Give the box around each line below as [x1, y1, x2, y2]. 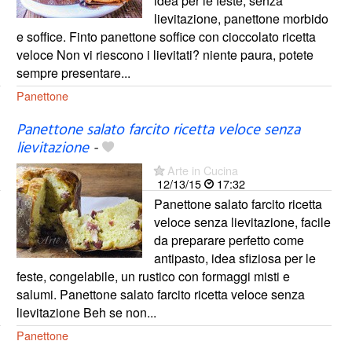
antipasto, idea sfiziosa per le [153, 248, 316, 267]
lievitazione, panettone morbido [153, 9, 328, 27]
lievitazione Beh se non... [16, 302, 156, 321]
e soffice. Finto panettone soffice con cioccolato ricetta [16, 27, 316, 46]
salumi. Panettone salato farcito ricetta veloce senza [16, 284, 305, 303]
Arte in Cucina [167, 161, 238, 178]
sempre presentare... [16, 63, 130, 82]
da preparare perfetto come [153, 230, 304, 249]
